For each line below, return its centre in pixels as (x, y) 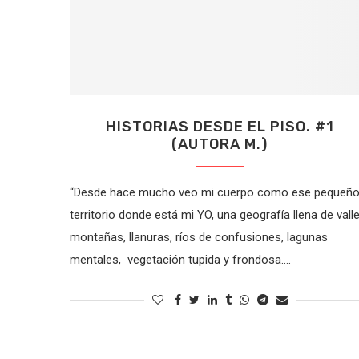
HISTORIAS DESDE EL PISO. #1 (220, 126)
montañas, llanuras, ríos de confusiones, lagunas (199, 237)
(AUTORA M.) (220, 144)
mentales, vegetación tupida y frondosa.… (180, 259)
